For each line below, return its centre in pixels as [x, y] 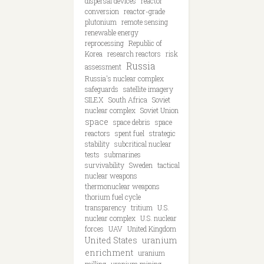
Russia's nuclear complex [124, 78]
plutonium [101, 22]
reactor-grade [144, 11]
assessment [103, 67]
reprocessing [104, 43]
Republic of [145, 43]
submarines [123, 154]
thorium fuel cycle [113, 197]
